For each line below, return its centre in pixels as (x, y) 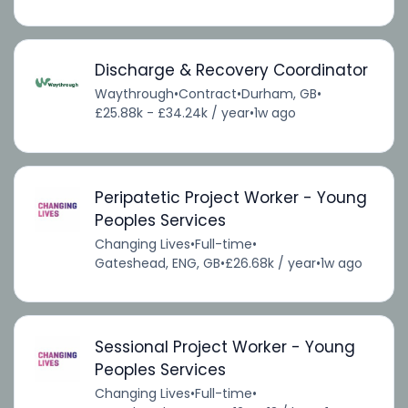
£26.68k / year (270, 263)
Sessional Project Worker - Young (224, 347)
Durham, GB (279, 94)
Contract (207, 94)
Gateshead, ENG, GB (157, 263)
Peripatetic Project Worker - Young (230, 197)
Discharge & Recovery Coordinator (231, 71)
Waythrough (134, 94)
